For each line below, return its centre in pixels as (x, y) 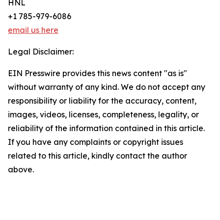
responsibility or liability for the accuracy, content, (102, 101)
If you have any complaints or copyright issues (96, 142)
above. (21, 170)
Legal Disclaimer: (41, 52)
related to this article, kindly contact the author (97, 156)
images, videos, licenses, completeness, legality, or (103, 115)
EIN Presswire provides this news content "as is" (97, 73)
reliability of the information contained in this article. (106, 128)
